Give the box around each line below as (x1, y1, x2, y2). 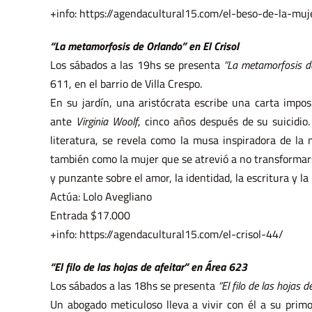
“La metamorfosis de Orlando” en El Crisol (49, 38, 239, 55)
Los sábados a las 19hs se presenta (49, 56, 224, 74)
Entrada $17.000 (49, 207, 130, 224)
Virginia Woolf (75, 113, 138, 130)
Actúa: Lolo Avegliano (49, 188, 152, 205)
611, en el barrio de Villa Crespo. (49, 75, 202, 93)
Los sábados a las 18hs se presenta (49, 277, 218, 295)
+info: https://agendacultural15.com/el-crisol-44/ (49, 226, 283, 243)
